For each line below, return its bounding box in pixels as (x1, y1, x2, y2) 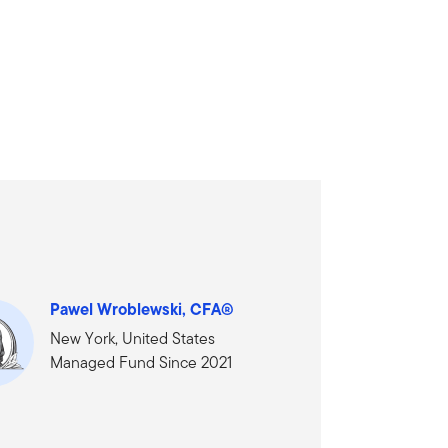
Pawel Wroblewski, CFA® (49, 297, 234, 322)
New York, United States (49, 327, 215, 351)
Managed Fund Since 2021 (49, 351, 232, 375)
